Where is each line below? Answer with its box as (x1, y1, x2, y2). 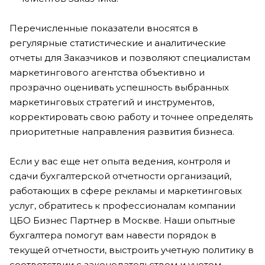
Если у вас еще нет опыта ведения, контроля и (9, 156, 230, 167)
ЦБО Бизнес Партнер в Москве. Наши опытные (9, 215, 235, 226)
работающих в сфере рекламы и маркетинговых (9, 185, 242, 196)
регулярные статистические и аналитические (9, 37, 226, 49)
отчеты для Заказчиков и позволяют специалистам (9, 52, 250, 63)
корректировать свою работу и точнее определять (9, 111, 253, 122)
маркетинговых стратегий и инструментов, (9, 96, 214, 108)
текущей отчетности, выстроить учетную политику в (9, 244, 254, 256)
